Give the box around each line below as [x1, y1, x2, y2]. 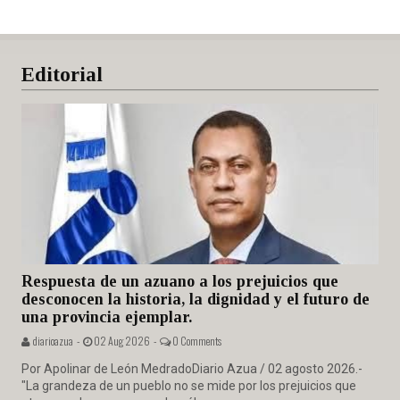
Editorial [21, 62, 103, 86]
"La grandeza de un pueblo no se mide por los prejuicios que [21, 378, 356, 393]
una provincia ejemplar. [21, 307, 192, 326]
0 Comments [171, 332, 221, 348]
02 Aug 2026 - [92, 332, 160, 348]
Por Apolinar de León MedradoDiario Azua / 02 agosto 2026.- [21, 361, 362, 376]
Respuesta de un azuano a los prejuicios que [21, 271, 338, 290]
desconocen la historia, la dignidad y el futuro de [21, 289, 370, 308]
